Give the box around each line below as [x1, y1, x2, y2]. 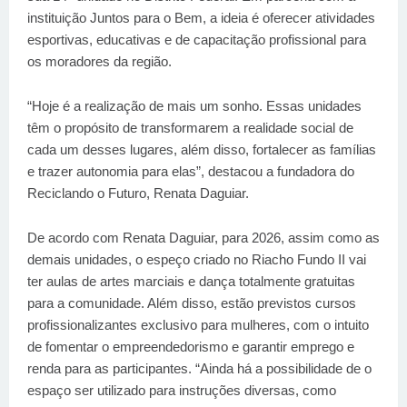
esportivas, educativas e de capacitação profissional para [27, 32, 366, 48]
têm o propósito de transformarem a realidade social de [27, 120, 353, 136]
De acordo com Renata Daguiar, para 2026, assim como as [27, 230, 380, 246]
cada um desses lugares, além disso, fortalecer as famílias [27, 142, 376, 158]
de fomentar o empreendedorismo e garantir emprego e [27, 339, 354, 355]
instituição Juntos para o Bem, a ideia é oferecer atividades [27, 10, 375, 26]
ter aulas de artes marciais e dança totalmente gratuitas [27, 273, 355, 290]
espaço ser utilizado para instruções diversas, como [27, 382, 336, 399]
